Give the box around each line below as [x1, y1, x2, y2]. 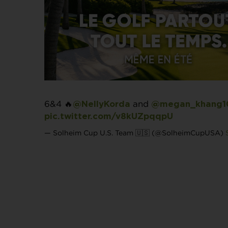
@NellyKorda [73, 100, 130, 108]
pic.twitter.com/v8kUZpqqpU [44, 112, 173, 121]
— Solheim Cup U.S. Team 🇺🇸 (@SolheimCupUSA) [44, 128, 225, 136]
